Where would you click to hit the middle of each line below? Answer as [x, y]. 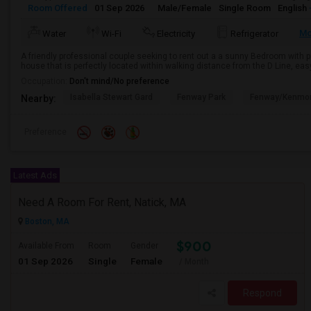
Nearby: [39, 98]
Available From [46, 246]
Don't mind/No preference [119, 81]
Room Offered [58, 8]
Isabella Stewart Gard [111, 97]
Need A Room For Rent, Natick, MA [102, 202]
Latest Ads [35, 175]
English [292, 8]
